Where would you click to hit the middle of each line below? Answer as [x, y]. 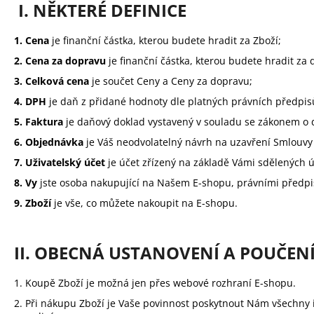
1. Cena [33, 41]
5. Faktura [39, 122]
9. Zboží [33, 203]
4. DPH [30, 102]
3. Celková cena [53, 81]
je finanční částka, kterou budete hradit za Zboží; [166, 41]
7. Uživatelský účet [60, 163]
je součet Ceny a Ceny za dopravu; [172, 81]
